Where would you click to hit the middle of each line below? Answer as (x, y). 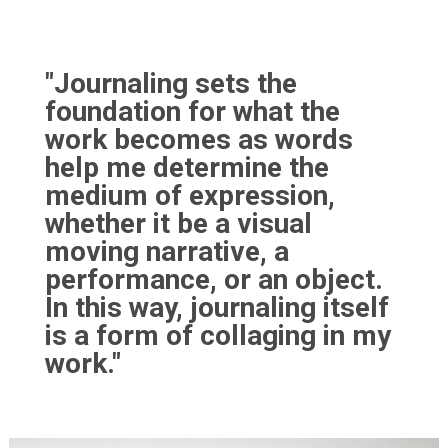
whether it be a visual (178, 223)
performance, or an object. (213, 279)
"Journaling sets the (170, 83)
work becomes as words (198, 139)
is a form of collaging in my (217, 335)
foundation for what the (192, 111)
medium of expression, (189, 195)
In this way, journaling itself (216, 307)
